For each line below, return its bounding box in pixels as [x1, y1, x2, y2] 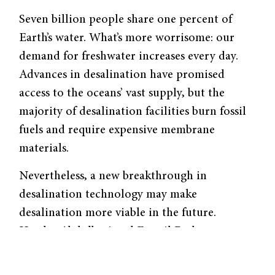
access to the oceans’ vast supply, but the [19, 87, 225, 100]
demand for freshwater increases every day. [19, 50, 239, 63]
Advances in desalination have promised [19, 69, 225, 82]
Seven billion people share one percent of [19, 14, 233, 26]
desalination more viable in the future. [19, 206, 217, 219]
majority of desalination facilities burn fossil [19, 106, 247, 118]
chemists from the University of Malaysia [19, 243, 228, 256]
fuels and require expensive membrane [19, 124, 215, 137]
